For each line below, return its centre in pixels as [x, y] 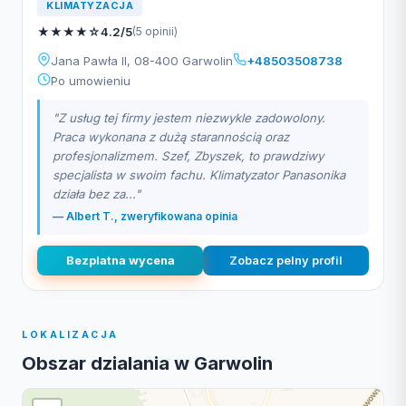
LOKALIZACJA [70, 335]
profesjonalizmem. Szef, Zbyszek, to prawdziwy [188, 156]
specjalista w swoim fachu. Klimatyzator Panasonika [199, 175]
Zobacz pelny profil [286, 261]
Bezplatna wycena [120, 261]
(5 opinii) [155, 31]
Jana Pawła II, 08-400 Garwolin [142, 61]
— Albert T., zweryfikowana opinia [145, 216]
